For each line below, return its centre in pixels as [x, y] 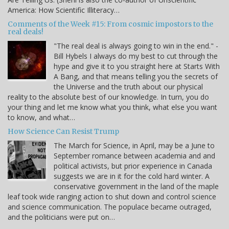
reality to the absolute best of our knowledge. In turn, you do [108, 97]
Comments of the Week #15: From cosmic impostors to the [110, 24]
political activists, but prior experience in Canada [133, 166]
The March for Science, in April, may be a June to [134, 145]
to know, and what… [41, 117]
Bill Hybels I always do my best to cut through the [136, 56]
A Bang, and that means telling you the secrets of [136, 76]
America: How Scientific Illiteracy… [64, 10]
